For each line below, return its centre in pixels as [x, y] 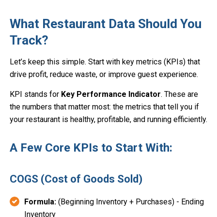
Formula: [40, 202]
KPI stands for [35, 94]
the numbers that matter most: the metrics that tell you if [104, 107]
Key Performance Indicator [111, 94]
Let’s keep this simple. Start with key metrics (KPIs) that [105, 62]
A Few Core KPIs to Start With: [91, 148]
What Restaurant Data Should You [106, 24]
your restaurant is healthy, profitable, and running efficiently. [108, 120]
